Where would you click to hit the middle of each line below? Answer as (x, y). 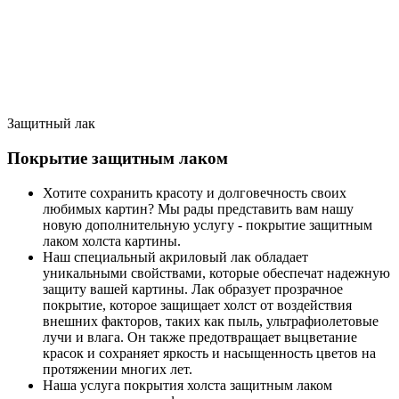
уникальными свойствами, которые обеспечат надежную (216, 273)
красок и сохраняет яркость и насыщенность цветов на (209, 353)
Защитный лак (51, 124)
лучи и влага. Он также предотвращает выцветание (200, 337)
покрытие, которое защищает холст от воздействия (197, 305)
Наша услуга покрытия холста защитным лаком (187, 385)
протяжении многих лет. (118, 369)
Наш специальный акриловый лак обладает (175, 256)
